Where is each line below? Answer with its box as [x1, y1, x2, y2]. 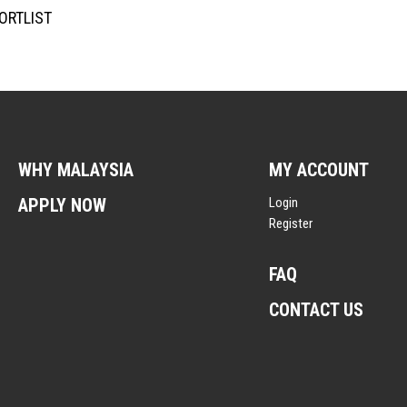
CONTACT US [269, 298, 363, 321]
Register [269, 214, 313, 232]
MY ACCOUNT [269, 158, 369, 181]
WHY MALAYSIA [18, 158, 134, 181]
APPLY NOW [18, 194, 106, 216]
